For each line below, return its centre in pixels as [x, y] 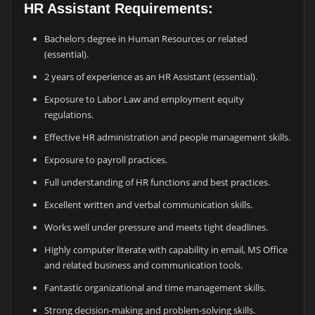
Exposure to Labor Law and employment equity [144, 99]
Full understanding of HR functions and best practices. [157, 182]
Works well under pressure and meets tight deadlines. [156, 227]
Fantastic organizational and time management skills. [155, 287]
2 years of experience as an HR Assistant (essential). [151, 76]
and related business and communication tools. [144, 265]
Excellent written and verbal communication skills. [149, 204]
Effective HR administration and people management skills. [168, 137]
